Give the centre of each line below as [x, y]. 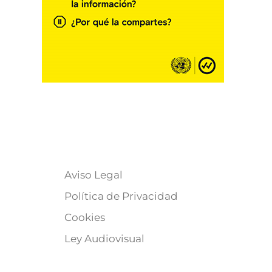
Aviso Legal [93, 175]
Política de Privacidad [121, 196]
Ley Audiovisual [104, 239]
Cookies [85, 217]
